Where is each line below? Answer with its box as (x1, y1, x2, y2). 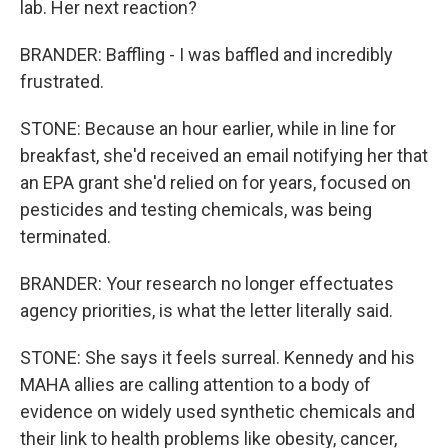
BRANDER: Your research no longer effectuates (20, 273, 394, 294)
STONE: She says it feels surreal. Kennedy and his (20, 347, 415, 368)
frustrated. (20, 71, 104, 92)
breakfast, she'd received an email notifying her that (20, 145, 428, 166)
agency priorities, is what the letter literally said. (20, 300, 393, 321)
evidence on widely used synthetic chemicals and (20, 401, 415, 422)
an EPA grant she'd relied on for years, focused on (20, 172, 411, 193)
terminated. (20, 226, 111, 247)
